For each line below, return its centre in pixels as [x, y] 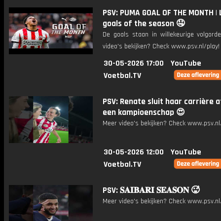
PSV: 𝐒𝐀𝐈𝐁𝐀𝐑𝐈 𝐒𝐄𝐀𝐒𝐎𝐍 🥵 [151, 190]
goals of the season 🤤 [144, 24]
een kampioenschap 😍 [144, 112]
